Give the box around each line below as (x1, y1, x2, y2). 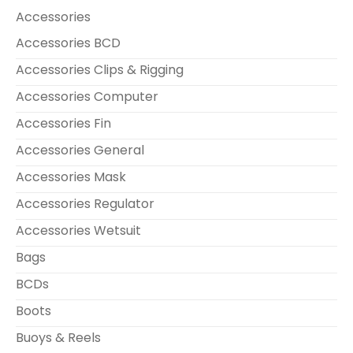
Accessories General (16, 141, 144, 159)
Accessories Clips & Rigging (16, 61, 184, 79)
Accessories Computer (16, 87, 158, 106)
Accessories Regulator (16, 195, 154, 213)
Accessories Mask (16, 168, 126, 186)
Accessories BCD (16, 34, 121, 52)
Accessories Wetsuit (16, 221, 141, 240)
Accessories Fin (16, 114, 111, 132)
